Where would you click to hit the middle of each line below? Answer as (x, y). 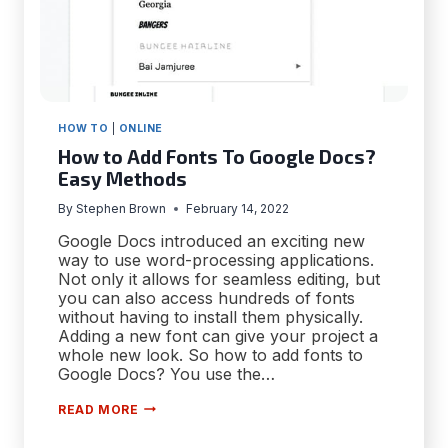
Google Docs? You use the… (166, 373)
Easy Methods (122, 178)
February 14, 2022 (238, 208)
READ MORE (98, 409)
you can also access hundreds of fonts (206, 297)
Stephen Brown (121, 208)
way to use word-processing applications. (216, 259)
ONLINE (140, 129)
